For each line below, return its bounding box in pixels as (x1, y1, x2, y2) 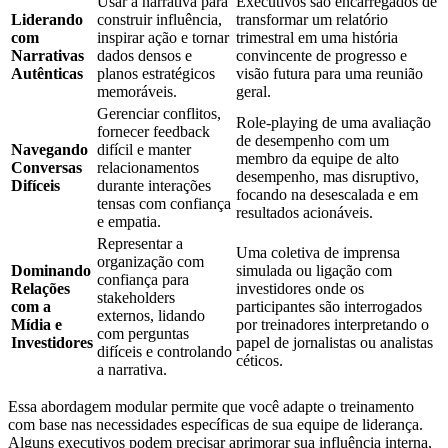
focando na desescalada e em (236, 186, 418, 204)
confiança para (97, 271, 189, 289)
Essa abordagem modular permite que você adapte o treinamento (8, 398, 414, 416)
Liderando (11, 11, 83, 29)
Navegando (11, 141, 88, 159)
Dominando (11, 262, 91, 280)
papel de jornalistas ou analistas (236, 334, 433, 352)
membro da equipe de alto (236, 150, 399, 168)
